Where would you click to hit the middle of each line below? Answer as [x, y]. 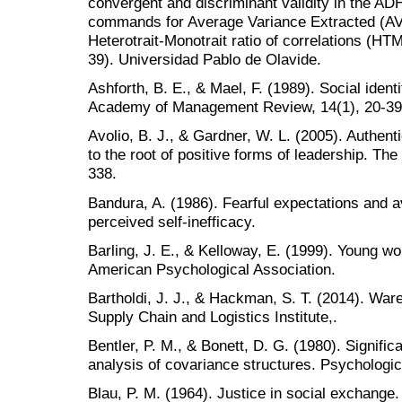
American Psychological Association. [212, 269]
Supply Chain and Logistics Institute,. [213, 316]
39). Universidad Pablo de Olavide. [205, 60]
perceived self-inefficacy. [172, 221]
